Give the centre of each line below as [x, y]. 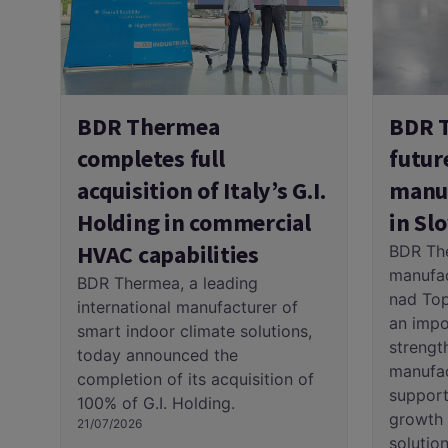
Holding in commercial [194, 223]
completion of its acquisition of [195, 379]
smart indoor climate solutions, [194, 331]
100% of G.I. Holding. [156, 403]
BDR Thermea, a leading [167, 283]
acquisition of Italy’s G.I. [201, 191]
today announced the [157, 355]
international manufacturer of [187, 307]
